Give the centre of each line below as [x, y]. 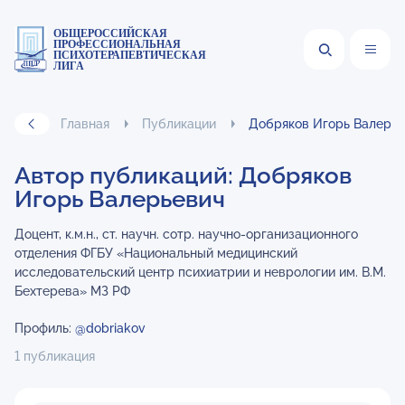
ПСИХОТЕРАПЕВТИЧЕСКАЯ [130, 55]
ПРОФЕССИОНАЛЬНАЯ [118, 44]
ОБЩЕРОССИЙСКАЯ [111, 33]
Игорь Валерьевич [120, 199]
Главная [85, 123]
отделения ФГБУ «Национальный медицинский [156, 253]
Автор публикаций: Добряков [183, 175]
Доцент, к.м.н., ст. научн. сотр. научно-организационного [186, 234]
